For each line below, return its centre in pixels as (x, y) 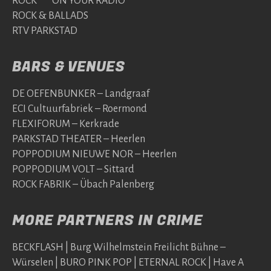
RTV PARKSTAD (45, 31)
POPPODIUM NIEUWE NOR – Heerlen (94, 154)
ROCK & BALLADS (50, 15)
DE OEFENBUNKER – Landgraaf (81, 93)
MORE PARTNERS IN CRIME (107, 220)
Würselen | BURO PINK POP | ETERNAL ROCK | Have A (128, 262)
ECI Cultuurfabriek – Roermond (80, 109)
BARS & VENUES (69, 67)
